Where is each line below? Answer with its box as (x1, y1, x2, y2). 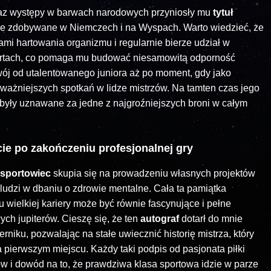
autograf (140, 214, 179, 224)
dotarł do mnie (179, 214, 243, 224)
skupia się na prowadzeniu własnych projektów (51, 168, 255, 179)
